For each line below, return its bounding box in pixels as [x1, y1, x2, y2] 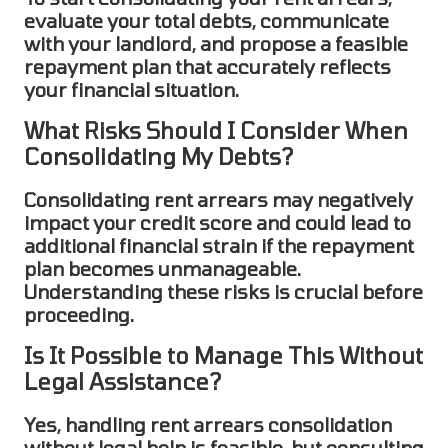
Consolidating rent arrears [24, 188, 268, 212]
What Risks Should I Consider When [24, 116, 408, 143]
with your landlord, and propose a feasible [24, 31, 408, 55]
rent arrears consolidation [150, 413, 392, 437]
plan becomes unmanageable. [24, 257, 301, 281]
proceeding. [24, 303, 134, 327]
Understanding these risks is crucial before [24, 280, 423, 304]
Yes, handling [24, 413, 150, 437]
